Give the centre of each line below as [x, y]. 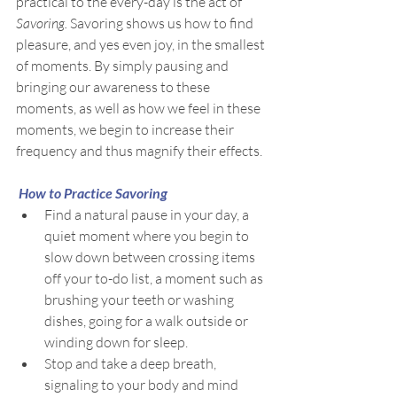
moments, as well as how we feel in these [140, 108]
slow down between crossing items [151, 257]
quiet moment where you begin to [148, 236]
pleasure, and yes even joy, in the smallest [142, 44]
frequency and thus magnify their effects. [139, 151]
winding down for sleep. [116, 342]
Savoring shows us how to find [163, 23]
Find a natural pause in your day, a [148, 214]
